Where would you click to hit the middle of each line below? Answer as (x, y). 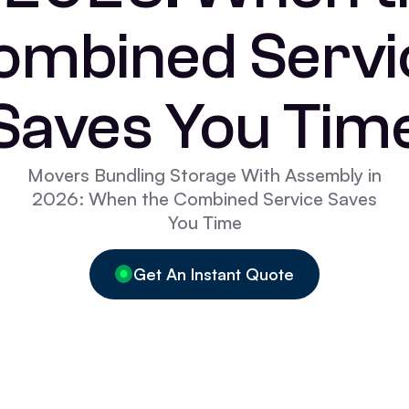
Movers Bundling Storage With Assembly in (204, 175)
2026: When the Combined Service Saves (204, 199)
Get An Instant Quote (214, 274)
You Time (204, 222)
